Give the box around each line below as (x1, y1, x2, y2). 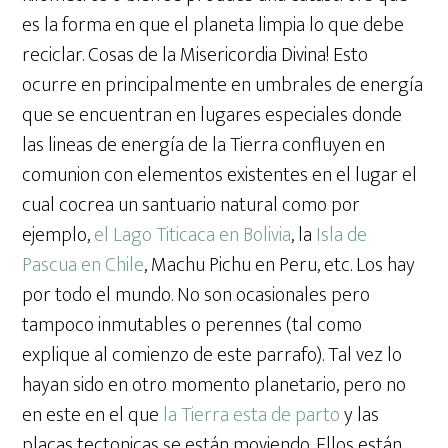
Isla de (316, 218, 368, 253)
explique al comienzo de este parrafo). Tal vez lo (22, 338, 403, 373)
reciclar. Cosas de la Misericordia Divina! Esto (22, 38, 369, 73)
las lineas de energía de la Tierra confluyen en (22, 128, 386, 163)
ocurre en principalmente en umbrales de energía (22, 68, 424, 103)
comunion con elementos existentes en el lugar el (22, 158, 418, 193)
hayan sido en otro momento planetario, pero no (22, 368, 407, 403)
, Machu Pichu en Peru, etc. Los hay (144, 248, 416, 283)
